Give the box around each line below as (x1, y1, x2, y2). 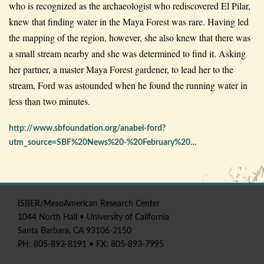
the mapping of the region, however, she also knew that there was (9, 31, 250, 44)
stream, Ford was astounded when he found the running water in (9, 78, 247, 91)
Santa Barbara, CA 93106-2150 (18, 226, 131, 235)
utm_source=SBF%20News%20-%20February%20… (9, 138, 197, 147)
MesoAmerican (44, 199, 98, 208)
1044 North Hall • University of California (18, 213, 169, 222)
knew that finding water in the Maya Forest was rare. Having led (9, 15, 249, 28)
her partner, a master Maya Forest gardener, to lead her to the (9, 62, 233, 75)
